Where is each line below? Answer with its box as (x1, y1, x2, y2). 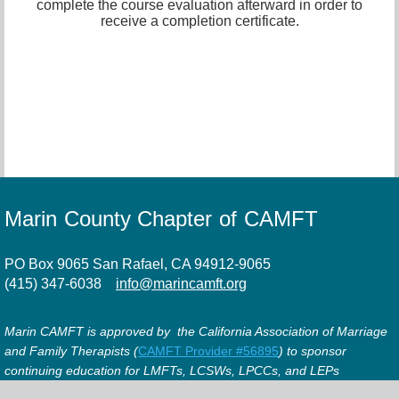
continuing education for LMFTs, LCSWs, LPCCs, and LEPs (4, 363, 339, 379)
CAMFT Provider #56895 (138, 344, 279, 359)
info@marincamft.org (116, 276, 247, 292)
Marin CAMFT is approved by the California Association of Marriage (4, 324, 387, 339)
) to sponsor (279, 344, 346, 359)
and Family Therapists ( (4, 344, 138, 359)
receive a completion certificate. (100, 12, 299, 28)
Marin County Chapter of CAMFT (4, 207, 318, 232)
